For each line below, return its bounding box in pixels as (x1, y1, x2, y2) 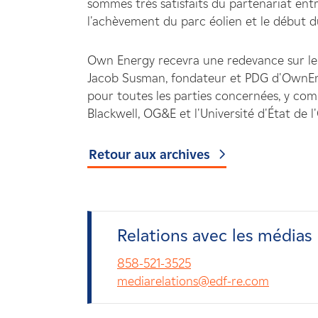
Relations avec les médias (117, 225, 312, 246)
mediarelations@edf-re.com (117, 273, 269, 290)
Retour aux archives (88, 146, 210, 163)
